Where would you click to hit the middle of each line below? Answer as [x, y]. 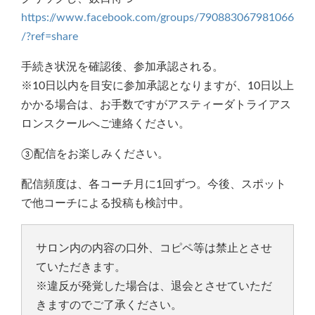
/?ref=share [50, 36]
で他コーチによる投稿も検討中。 [105, 203]
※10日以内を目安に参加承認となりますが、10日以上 [157, 85]
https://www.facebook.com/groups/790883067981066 [157, 17]
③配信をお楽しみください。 [95, 154]
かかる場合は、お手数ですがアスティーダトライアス [156, 104]
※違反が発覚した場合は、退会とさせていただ [154, 286]
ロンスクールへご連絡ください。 [105, 123]
